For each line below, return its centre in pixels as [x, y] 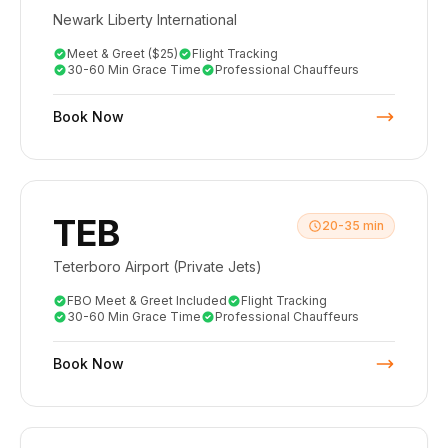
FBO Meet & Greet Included [147, 300]
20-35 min [353, 225]
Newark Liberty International [145, 19]
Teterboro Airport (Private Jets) [157, 266]
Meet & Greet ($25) [122, 53]
